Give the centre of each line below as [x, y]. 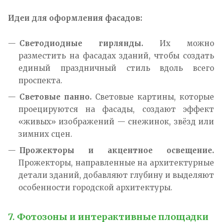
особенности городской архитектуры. [95, 187]
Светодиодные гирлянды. [81, 43]
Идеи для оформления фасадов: [75, 18]
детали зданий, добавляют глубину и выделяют [116, 175]
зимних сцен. [45, 134]
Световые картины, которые [153, 97]
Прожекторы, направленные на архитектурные [116, 163]
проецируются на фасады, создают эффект [116, 109]
